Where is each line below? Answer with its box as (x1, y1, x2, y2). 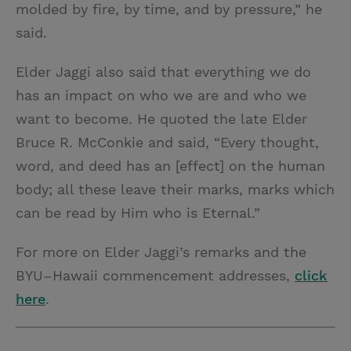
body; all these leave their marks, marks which (16, 181, 335, 197)
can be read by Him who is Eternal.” (16, 204, 260, 221)
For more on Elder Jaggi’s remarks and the (16, 244, 306, 260)
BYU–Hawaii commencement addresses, (16, 267, 295, 284)
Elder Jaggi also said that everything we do (16, 63, 311, 80)
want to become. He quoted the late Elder (16, 110, 307, 127)
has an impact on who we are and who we (16, 87, 306, 103)
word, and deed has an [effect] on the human (16, 157, 325, 174)
